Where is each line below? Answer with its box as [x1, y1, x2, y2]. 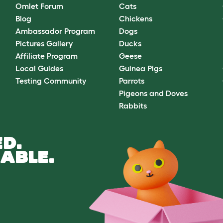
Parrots [118, 76, 144, 85]
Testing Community [15, 76, 86, 85]
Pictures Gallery [15, 38, 73, 48]
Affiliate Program [15, 51, 78, 60]
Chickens [118, 13, 152, 23]
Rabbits [118, 101, 147, 110]
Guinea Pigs [118, 63, 162, 73]
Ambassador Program [15, 26, 95, 35]
